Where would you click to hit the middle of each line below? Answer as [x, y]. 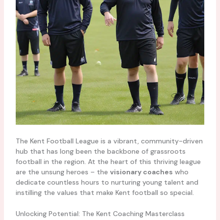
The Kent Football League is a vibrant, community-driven [109, 141]
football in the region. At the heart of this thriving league [108, 161]
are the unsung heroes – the [63, 172]
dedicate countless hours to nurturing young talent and [107, 182]
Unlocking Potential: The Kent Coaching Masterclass [100, 214]
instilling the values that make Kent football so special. [105, 192]
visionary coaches [141, 172]
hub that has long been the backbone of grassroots [100, 151]
